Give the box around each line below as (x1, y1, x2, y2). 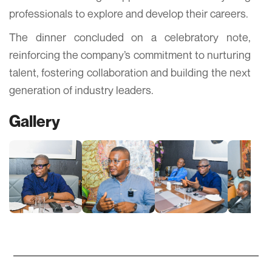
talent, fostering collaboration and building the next (9, 65, 251, 79)
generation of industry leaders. (9, 83, 154, 97)
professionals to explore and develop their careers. (9, 6, 248, 20)
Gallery (9, 111, 60, 131)
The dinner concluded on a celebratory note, (9, 30, 251, 44)
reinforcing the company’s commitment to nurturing (9, 47, 251, 61)
